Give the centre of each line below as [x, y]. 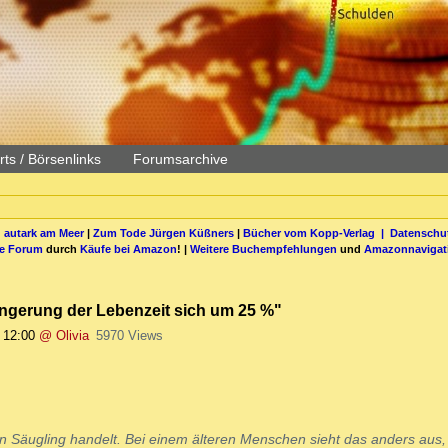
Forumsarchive [180, 159]
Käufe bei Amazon [128, 248]
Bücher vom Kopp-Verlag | [316, 232]
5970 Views [129, 336]
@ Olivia [64, 336]
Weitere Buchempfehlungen [263, 248]
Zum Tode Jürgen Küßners [163, 232]
